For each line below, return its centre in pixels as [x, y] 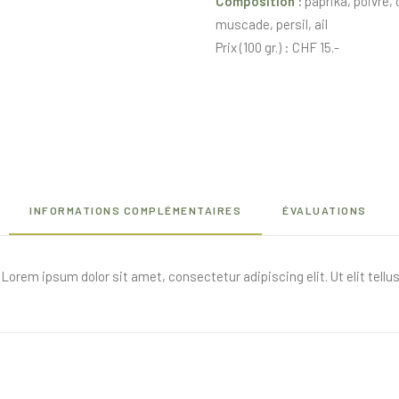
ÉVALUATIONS [325, 210]
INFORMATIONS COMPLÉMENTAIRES [135, 210]
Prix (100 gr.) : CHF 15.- [277, 47]
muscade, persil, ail [272, 24]
